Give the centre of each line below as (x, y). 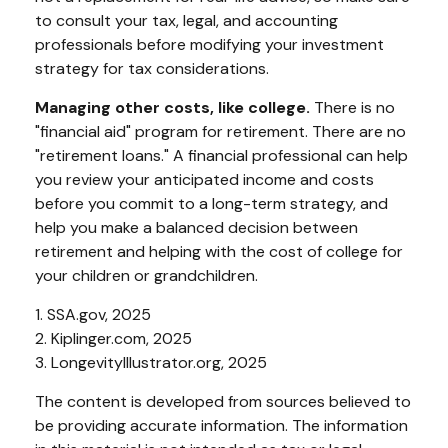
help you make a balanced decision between (196, 227)
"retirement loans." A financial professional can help (221, 155)
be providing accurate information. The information (221, 425)
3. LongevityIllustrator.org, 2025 (151, 362)
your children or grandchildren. (146, 275)
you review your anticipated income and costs (204, 179)
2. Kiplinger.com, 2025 (113, 338)
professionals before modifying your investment (209, 44)
